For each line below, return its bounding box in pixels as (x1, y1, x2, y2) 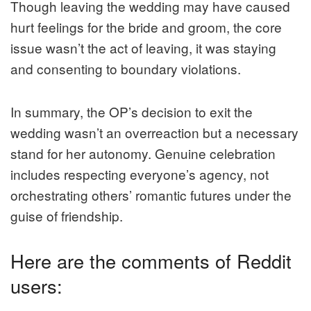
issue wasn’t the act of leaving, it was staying (10, 38, 276, 58)
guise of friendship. (10, 206, 123, 226)
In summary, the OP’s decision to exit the (10, 102, 253, 121)
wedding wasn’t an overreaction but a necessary (10, 123, 299, 142)
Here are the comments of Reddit (10, 247, 292, 275)
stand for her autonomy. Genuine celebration (10, 144, 276, 163)
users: (10, 272, 62, 300)
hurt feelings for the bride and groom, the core (10, 17, 282, 37)
